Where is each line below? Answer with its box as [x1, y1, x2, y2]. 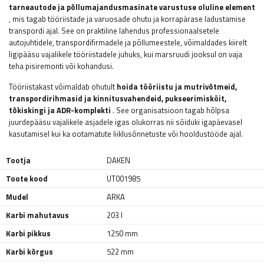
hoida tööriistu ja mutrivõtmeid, [117, 81, 237, 93]
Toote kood [6, 173, 48, 184]
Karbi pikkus [6, 227, 51, 239]
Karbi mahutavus [6, 209, 69, 221]
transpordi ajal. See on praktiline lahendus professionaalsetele [9, 25, 219, 37]
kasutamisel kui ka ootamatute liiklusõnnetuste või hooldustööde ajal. [9, 128, 243, 140]
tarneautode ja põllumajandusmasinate [9, 1, 157, 13]
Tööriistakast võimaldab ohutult [9, 81, 117, 93]
